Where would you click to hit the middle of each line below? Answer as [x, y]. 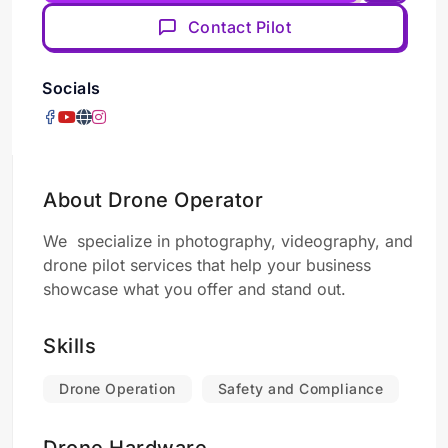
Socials [71, 88]
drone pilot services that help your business [207, 265]
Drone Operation [117, 388]
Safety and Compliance [300, 388]
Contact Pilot [239, 27]
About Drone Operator [153, 200]
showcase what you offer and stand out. [194, 289]
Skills [69, 346]
